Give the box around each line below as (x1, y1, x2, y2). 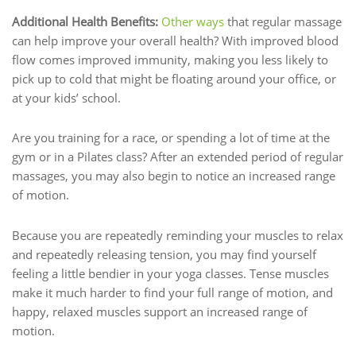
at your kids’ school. (12, 90, 121, 106)
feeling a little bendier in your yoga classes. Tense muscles (12, 265, 329, 281)
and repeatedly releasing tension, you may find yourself (12, 246, 316, 262)
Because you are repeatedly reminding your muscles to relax (12, 226, 343, 243)
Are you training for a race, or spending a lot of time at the (12, 130, 330, 146)
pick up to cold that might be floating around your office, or (12, 71, 336, 87)
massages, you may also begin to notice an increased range (12, 168, 335, 184)
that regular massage (224, 14, 342, 30)
